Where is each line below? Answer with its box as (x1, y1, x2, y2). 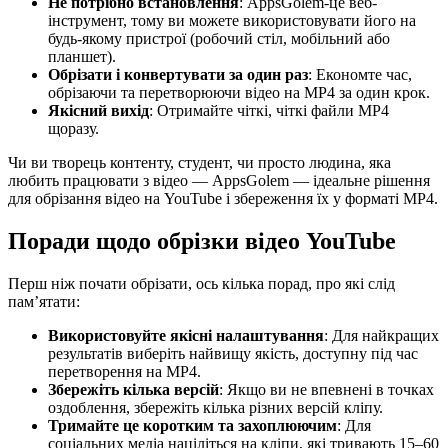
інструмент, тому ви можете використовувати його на (48, 12, 416, 30)
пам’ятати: (8, 293, 80, 311)
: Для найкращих (324, 327, 439, 345)
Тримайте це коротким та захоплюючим (48, 417, 337, 435)
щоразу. (48, 120, 99, 138)
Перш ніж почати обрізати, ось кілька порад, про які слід (8, 275, 395, 293)
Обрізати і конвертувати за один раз (48, 66, 308, 84)
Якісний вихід (48, 102, 149, 120)
